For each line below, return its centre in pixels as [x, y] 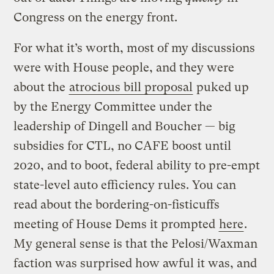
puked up [221, 87]
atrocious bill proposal [131, 87]
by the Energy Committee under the [113, 106]
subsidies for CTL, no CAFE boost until [123, 146]
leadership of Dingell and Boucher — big [125, 126]
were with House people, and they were [124, 67]
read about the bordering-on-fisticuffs [117, 204]
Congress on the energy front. [96, 17]
